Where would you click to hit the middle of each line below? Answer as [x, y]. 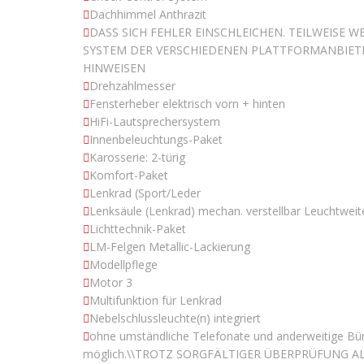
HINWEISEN [114, 68]
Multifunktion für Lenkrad [156, 301]
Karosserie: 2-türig [137, 158]
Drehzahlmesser [132, 86]
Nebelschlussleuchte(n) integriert [175, 318]
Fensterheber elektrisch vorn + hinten [187, 104]
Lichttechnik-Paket [138, 229]
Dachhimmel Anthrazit [148, 15]
